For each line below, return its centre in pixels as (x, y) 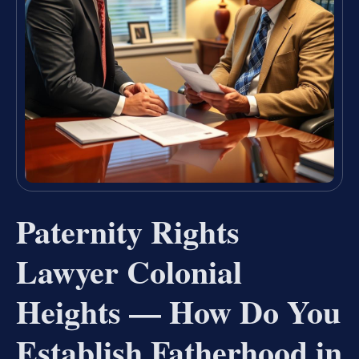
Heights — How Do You (178, 312)
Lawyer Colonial (129, 272)
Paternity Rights (128, 232)
